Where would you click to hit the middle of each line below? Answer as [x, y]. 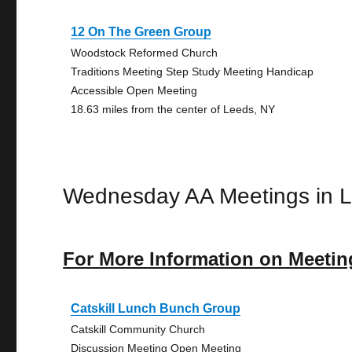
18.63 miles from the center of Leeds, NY [173, 109]
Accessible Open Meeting [134, 90]
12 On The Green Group [141, 32]
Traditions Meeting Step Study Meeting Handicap [192, 71]
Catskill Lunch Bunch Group [156, 308]
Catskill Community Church [138, 329]
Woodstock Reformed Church [145, 53]
